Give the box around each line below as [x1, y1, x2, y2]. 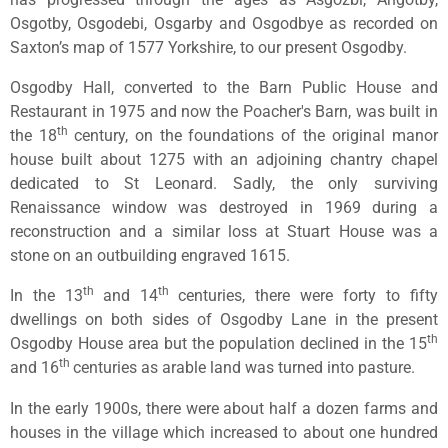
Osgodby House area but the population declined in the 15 [10, 334, 427, 354]
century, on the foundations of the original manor [73, 126, 439, 146]
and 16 [10, 358, 59, 378]
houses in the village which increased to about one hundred [10, 422, 438, 442]
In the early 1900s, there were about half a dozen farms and [10, 398, 438, 418]
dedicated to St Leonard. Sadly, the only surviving [10, 174, 438, 194]
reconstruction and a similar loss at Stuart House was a [10, 222, 438, 242]
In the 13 [10, 286, 83, 306]
